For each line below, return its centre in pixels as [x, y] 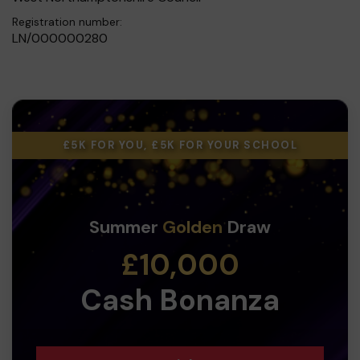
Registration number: [67, 22]
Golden [192, 227]
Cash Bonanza [180, 300]
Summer [126, 227]
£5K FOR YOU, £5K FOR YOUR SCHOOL [180, 145]
